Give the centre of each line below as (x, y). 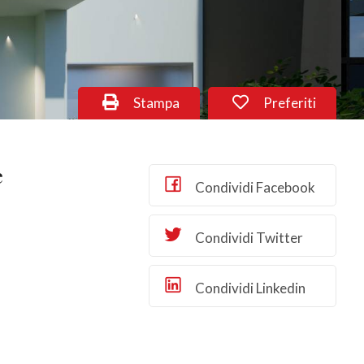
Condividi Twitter (247, 238)
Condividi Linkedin (249, 288)
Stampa (156, 103)
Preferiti (289, 103)
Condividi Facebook (253, 187)
